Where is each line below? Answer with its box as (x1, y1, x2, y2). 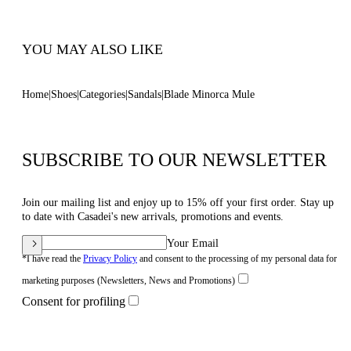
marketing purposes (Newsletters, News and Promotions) (22, 275, 235, 286)
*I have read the (22, 253, 83, 264)
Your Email (167, 237, 219, 249)
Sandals (128, 89, 161, 100)
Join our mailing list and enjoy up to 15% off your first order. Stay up (22, 197, 334, 208)
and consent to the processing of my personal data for (137, 253, 337, 264)
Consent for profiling (22, 295, 125, 308)
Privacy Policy (83, 253, 137, 264)
